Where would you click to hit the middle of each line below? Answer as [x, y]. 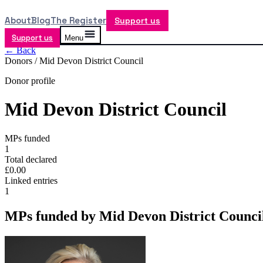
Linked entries [31, 180]
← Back [20, 50]
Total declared [31, 159]
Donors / [22, 61]
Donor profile [30, 81]
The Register [78, 20]
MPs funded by [52, 216]
